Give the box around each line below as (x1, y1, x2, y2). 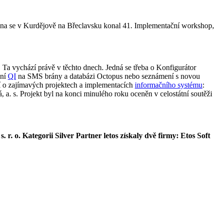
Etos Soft (181, 131, 210, 140)
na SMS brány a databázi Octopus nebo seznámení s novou (16, 72, 200, 80)
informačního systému (135, 80, 202, 89)
